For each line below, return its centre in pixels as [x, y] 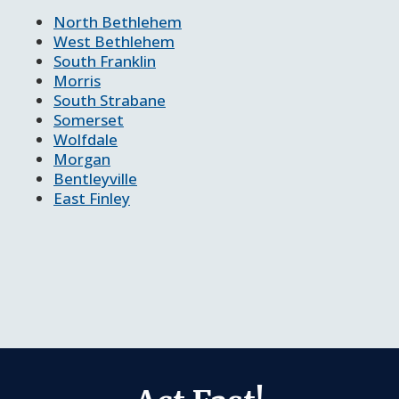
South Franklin [105, 61]
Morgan [82, 159]
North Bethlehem [118, 21]
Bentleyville [95, 178]
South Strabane [110, 100]
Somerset [89, 119]
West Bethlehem [114, 41]
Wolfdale [85, 139]
